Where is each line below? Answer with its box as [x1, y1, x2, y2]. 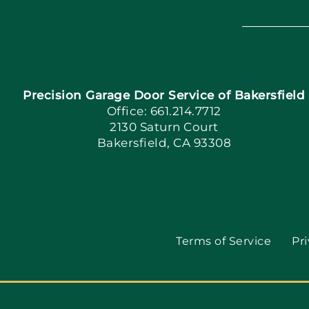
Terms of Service [176, 234, 271, 248]
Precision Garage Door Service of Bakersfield [23, 88, 306, 102]
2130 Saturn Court [110, 119, 219, 134]
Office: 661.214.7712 [106, 103, 221, 118]
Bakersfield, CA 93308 [97, 135, 232, 150]
